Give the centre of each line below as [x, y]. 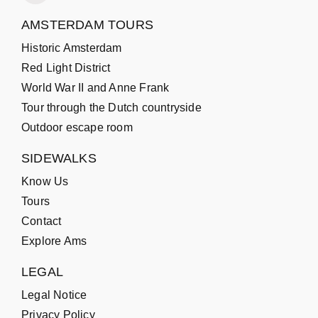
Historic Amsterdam [72, 48]
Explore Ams [54, 241]
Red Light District [66, 67]
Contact [42, 221]
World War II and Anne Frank [95, 87]
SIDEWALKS [59, 158]
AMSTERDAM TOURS [87, 24]
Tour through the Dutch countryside [111, 107]
